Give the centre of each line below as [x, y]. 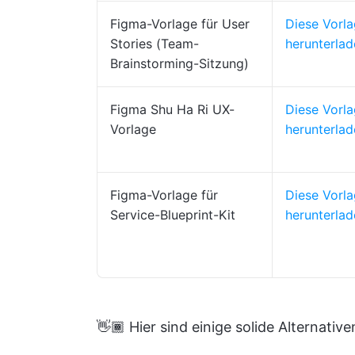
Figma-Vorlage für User [180, 24]
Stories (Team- [155, 44]
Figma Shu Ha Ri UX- [172, 109]
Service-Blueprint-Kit [173, 215]
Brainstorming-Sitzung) [179, 63]
